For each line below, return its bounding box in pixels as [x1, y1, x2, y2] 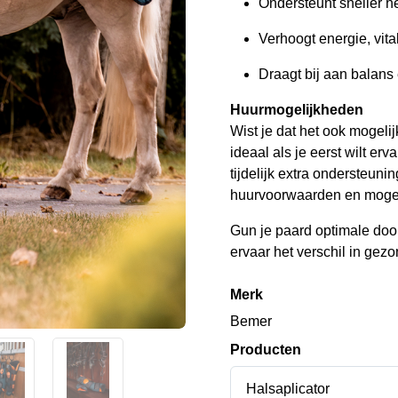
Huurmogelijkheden [230, 101, 363, 117]
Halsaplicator [245, 380, 330, 396]
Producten [240, 341, 301, 357]
